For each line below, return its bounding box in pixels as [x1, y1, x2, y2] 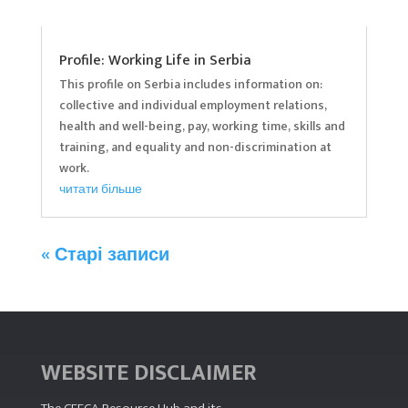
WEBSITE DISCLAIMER [40, 354, 257, 393]
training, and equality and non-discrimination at [58, 137, 331, 158]
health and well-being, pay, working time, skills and [58, 116, 345, 138]
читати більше [58, 178, 142, 200]
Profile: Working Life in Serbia [58, 48, 251, 74]
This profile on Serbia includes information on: [58, 74, 322, 96]
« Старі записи [40, 240, 169, 271]
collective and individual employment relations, [58, 95, 327, 117]
